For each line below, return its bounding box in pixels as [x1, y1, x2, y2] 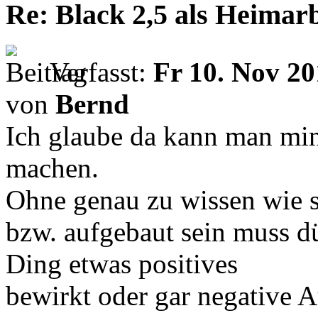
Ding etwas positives [6, 248, 238, 280]
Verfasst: [50, 57, 153, 88]
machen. [6, 153, 99, 184]
